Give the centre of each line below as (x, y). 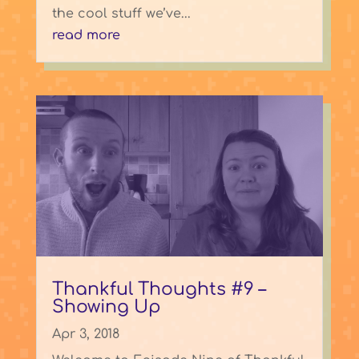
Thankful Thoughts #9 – (159, 290)
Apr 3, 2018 (85, 335)
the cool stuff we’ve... (121, 13)
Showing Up (106, 307)
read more (86, 35)
